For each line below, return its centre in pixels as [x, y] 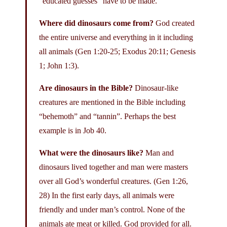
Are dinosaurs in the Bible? [87, 88]
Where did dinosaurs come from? [97, 23]
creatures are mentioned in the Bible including [112, 102]
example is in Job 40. [73, 130]
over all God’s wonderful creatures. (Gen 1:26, [113, 181]
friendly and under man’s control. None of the [112, 209]
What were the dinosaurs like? [92, 153]
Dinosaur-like [157, 88]
